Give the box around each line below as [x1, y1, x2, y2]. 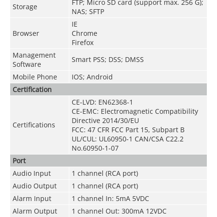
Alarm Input [12, 193, 51, 203]
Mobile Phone [12, 72, 57, 81]
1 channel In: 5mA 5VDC [71, 193, 149, 203]
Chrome [71, 28, 97, 38]
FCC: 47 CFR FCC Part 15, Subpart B [71, 124, 185, 134]
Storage [12, 1, 37, 11]
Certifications [12, 120, 55, 129]
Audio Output [12, 181, 57, 190]
